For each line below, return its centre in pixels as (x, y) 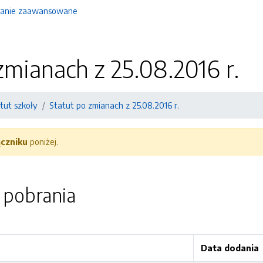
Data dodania (230, 248)
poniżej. (43, 141)
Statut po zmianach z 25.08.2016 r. (114, 105)
